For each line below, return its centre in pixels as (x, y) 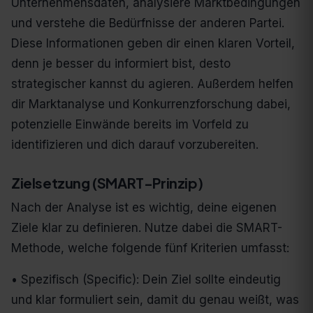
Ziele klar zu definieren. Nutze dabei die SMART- (147, 228)
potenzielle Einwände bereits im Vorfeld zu (130, 125)
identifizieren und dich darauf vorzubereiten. (135, 145)
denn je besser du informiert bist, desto (121, 64)
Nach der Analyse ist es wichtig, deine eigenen (144, 208)
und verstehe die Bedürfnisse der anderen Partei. (148, 23)
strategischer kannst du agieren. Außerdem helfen (152, 84)
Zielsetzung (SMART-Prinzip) (107, 183)
